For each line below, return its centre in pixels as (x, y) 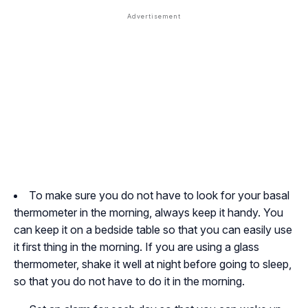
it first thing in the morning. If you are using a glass (136, 247)
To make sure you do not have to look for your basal (159, 196)
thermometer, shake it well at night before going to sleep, (153, 264)
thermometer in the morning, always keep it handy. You (148, 213)
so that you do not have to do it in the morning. (129, 282)
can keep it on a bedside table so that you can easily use (153, 230)
